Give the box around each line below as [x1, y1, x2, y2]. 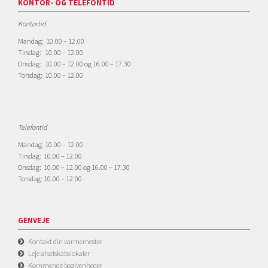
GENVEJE [18, 215, 50, 226]
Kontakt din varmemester [28, 237, 102, 246]
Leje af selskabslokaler [28, 249, 90, 258]
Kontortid [18, 19, 46, 28]
